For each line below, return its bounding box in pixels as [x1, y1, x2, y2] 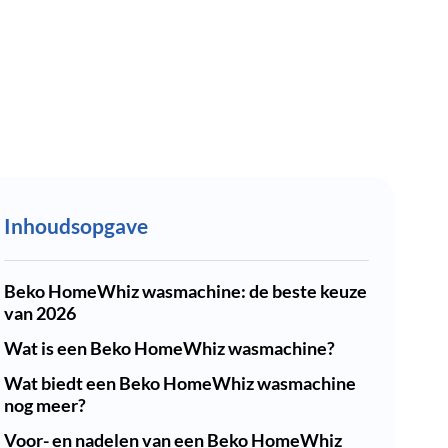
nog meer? [4, 394, 86, 416]
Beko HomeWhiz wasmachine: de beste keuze [4, 280, 367, 302]
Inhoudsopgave [4, 212, 148, 238]
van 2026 [4, 302, 76, 324]
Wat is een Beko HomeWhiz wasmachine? [4, 337, 335, 359]
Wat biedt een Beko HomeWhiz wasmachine [4, 372, 356, 394]
